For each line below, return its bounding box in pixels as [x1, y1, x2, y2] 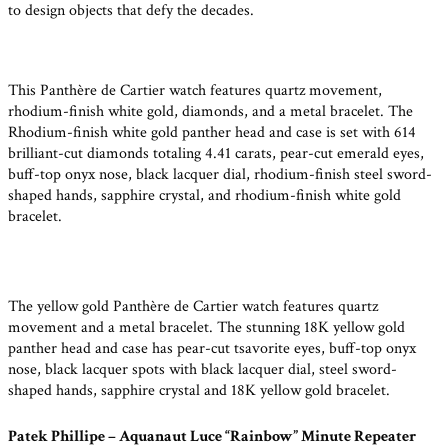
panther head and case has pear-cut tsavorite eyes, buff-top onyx [8, 337, 416, 359]
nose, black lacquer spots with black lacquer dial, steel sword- [8, 358, 397, 380]
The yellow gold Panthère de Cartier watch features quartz [8, 295, 378, 317]
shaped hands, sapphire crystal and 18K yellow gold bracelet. [8, 379, 390, 401]
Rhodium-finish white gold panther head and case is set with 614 [8, 122, 416, 144]
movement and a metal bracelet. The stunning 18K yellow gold [8, 316, 405, 338]
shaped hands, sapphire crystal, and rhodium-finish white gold [8, 185, 401, 207]
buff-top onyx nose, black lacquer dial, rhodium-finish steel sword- [8, 164, 432, 186]
